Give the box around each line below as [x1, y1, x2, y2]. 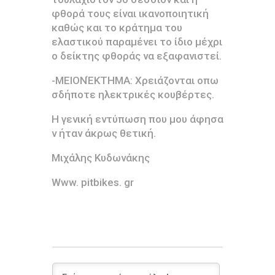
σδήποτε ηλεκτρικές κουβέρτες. [52, 88, 214, 101]
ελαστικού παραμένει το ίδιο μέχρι [52, 36, 222, 48]
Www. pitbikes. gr [52, 176, 134, 189]
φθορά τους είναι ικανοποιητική [52, 7, 209, 20]
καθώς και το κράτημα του [52, 21, 182, 34]
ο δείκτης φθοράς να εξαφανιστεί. [52, 50, 222, 63]
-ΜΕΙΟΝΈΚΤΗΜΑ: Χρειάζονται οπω [52, 74, 219, 87]
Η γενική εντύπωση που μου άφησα [52, 113, 223, 126]
